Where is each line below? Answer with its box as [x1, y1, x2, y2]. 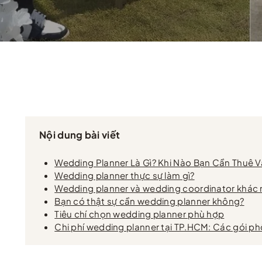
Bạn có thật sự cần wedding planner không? [54, 195, 244, 207]
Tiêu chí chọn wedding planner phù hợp [54, 208, 225, 220]
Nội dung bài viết [39, 129, 120, 142]
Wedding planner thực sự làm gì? [54, 170, 195, 181]
